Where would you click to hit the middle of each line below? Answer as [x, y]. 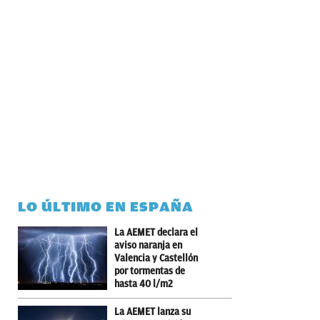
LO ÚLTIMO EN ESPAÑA [106, 206]
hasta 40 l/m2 [144, 284]
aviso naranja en [148, 245]
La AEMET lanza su [152, 311]
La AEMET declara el [156, 232]
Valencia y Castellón [156, 258]
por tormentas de [150, 271]
